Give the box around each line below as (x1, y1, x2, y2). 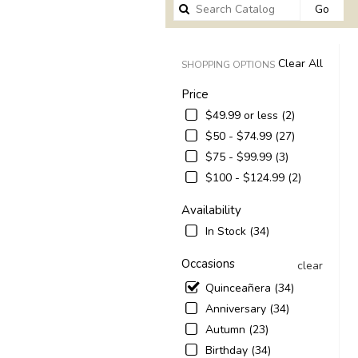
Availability (181, 201, 241, 218)
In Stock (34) (205, 223, 269, 239)
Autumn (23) (205, 321, 268, 337)
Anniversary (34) (205, 300, 289, 316)
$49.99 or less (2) (205, 107, 295, 123)
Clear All (277, 55, 323, 71)
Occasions (181, 255, 235, 272)
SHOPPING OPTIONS (181, 58, 275, 71)
